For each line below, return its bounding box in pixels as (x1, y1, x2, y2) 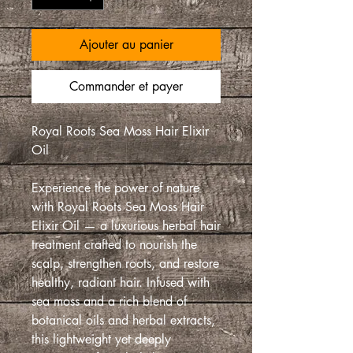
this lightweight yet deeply (32, 331, 171, 348)
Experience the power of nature (32, 180, 199, 197)
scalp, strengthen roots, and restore (32, 255, 219, 273)
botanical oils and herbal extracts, (32, 312, 215, 329)
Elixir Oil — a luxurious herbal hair (32, 217, 221, 235)
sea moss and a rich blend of (32, 293, 187, 310)
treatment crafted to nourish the (32, 236, 197, 254)
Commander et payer (69, 78, 183, 95)
